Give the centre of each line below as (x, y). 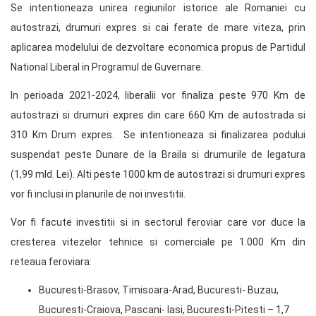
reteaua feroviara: (51, 261)
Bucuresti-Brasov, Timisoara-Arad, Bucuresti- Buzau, (159, 290)
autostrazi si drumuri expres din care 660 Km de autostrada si (158, 115)
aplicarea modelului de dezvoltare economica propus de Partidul (158, 47)
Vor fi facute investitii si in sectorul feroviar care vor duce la (158, 222)
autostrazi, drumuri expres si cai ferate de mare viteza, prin (158, 27)
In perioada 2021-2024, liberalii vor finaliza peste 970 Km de (158, 95)
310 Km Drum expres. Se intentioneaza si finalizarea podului (158, 134)
